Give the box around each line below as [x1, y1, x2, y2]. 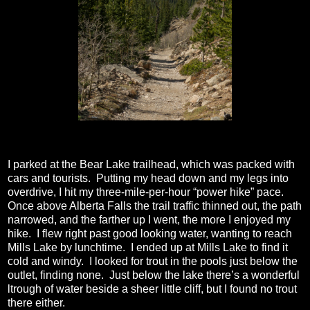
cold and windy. [8, 255, 84, 267]
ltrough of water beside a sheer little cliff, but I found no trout [8, 282, 297, 295]
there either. [8, 296, 65, 309]
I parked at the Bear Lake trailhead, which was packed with [8, 158, 295, 170]
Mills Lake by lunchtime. [8, 241, 125, 253]
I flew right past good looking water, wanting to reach [37, 227, 292, 239]
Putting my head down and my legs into [96, 172, 289, 184]
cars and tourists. [8, 172, 91, 184]
